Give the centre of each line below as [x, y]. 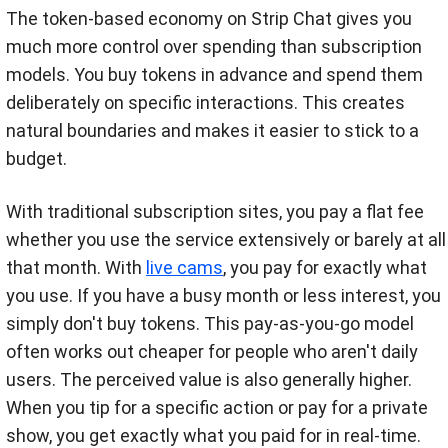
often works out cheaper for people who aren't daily [212, 352]
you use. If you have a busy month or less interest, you [223, 296]
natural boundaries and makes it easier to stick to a [212, 131]
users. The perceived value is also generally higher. [209, 380]
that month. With [76, 268]
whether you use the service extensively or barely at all [226, 240]
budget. [36, 159]
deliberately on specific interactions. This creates [205, 103]
